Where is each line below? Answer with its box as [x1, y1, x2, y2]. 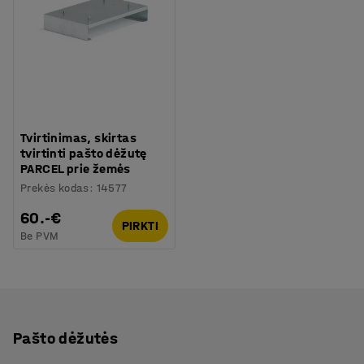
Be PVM [20, 228, 59, 243]
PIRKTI [121, 218, 158, 233]
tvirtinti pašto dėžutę [20, 145, 147, 161]
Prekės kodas [20, 180, 89, 195]
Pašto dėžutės [13, 328, 119, 348]
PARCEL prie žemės [20, 160, 131, 176]
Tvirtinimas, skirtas [20, 129, 137, 145]
